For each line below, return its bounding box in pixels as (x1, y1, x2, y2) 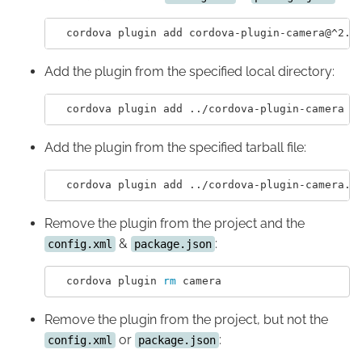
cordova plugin (53, 275, 163, 288)
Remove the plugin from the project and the (44, 215, 305, 231)
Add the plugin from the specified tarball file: (44, 139, 306, 155)
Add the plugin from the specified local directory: (44, 63, 335, 79)
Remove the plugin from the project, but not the (44, 311, 328, 327)
